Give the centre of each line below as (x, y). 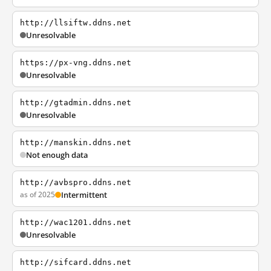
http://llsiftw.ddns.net (76, 23)
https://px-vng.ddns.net (76, 63)
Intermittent (84, 195)
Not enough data (57, 155)
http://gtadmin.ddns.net (76, 103)
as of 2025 (38, 194)
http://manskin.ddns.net (76, 142)
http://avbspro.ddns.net (76, 182)
